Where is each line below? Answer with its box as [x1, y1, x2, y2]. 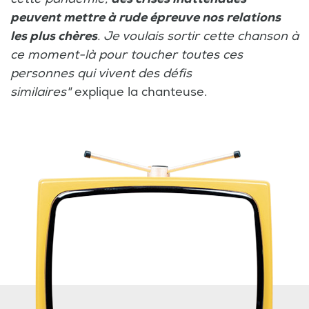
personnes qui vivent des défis [10, 65, 192, 81]
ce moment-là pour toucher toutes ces [10, 46, 243, 63]
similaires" [10, 83, 71, 100]
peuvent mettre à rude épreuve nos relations [10, 9, 281, 26]
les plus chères [10, 28, 97, 44]
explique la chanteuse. [71, 83, 210, 100]
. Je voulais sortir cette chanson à [97, 28, 299, 44]
